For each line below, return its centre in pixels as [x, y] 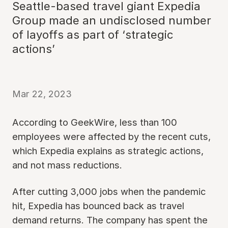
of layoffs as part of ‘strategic [93, 35]
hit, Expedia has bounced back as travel [98, 206]
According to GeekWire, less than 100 [95, 122]
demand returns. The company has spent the [110, 220]
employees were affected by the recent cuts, [111, 136]
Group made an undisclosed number [112, 20]
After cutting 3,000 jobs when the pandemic [109, 191]
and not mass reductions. [67, 165]
